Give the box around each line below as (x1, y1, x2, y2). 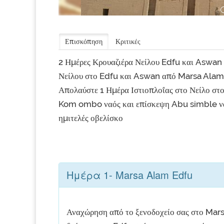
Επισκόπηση (65, 37, 102, 45)
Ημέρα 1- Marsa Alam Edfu (66, 167, 192, 182)
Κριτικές (115, 37, 140, 45)
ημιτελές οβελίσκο (58, 113, 123, 123)
